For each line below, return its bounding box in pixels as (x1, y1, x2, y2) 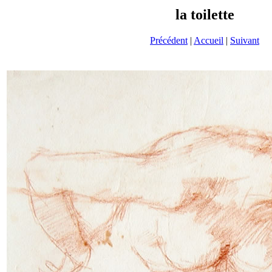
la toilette (175, 7, 234, 22)
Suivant (230, 35, 259, 46)
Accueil (194, 35, 223, 46)
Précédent (150, 35, 188, 46)
